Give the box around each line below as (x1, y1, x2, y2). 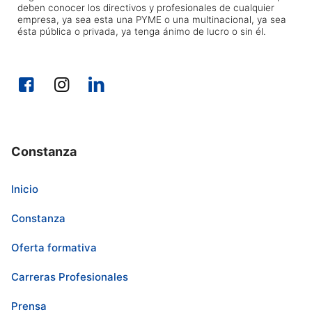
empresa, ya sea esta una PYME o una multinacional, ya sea (17, 13, 287, 25)
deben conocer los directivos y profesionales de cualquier (17, 1, 275, 13)
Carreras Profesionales (11, 270, 129, 283)
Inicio (11, 182, 39, 196)
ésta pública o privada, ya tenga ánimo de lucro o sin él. (17, 25, 267, 37)
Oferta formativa (11, 240, 97, 254)
